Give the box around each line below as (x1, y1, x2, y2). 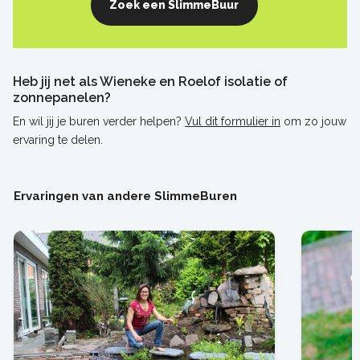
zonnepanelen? (13, 89, 111, 105)
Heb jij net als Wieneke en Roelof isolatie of (13, 73, 288, 89)
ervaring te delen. (13, 133, 103, 146)
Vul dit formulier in (185, 114, 280, 128)
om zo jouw (280, 114, 346, 128)
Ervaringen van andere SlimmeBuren (13, 188, 237, 203)
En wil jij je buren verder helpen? (13, 114, 185, 128)
